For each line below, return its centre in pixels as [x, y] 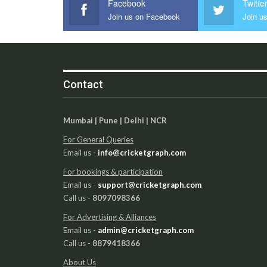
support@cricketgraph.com [150, 184]
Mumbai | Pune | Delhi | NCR [115, 120]
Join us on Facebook [144, 16]
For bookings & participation [113, 171]
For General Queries [98, 139]
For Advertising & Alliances [110, 217]
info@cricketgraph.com [142, 152]
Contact [83, 84]
